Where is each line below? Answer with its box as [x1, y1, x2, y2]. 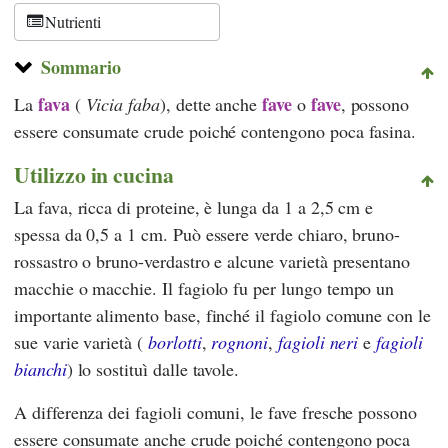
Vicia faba [85, 92, 160, 117]
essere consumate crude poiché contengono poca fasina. [14, 119, 417, 144]
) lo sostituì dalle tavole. [66, 356, 240, 381]
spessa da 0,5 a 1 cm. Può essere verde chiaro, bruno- [14, 221, 401, 246]
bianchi [14, 356, 67, 381]
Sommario [40, 54, 121, 81]
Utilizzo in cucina [14, 159, 175, 191]
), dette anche [159, 92, 263, 117]
